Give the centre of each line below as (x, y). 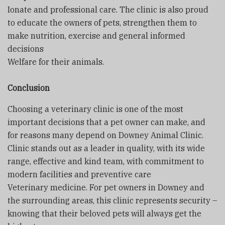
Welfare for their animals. (56, 62)
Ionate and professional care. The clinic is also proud (108, 9)
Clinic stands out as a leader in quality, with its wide (106, 148)
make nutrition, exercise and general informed (96, 35)
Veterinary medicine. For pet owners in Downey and (106, 187)
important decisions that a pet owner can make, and (106, 122)
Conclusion (29, 88)
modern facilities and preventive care (80, 174)
